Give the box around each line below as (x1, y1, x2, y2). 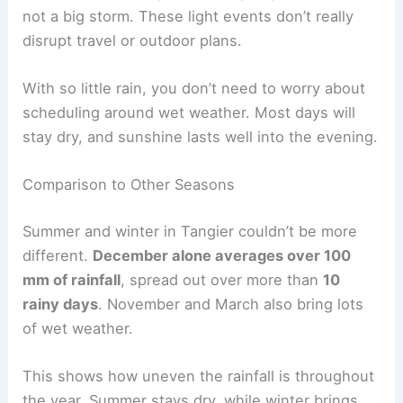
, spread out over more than (121, 270, 324, 289)
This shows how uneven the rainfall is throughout (22, 367, 375, 386)
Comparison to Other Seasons (22, 175, 236, 194)
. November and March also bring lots (98, 294, 364, 313)
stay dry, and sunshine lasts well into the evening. (22, 128, 379, 147)
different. (22, 246, 94, 264)
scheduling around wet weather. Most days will (22, 103, 356, 122)
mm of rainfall (22, 270, 121, 289)
